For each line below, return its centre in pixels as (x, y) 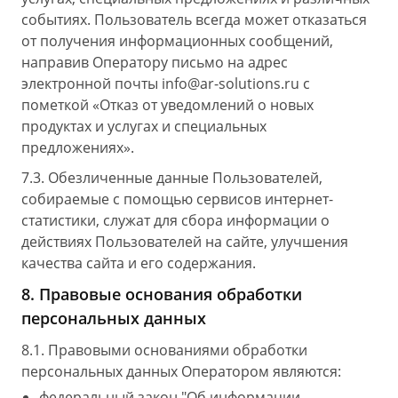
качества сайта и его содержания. (139, 263)
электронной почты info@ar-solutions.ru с (166, 84)
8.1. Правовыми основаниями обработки (164, 350)
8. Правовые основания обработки (162, 294)
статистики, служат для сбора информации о (175, 220)
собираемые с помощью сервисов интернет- (177, 199)
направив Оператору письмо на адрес (155, 62)
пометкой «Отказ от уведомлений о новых (167, 105)
